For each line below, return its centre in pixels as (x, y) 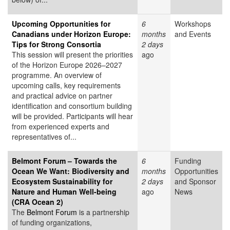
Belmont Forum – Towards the (64, 161)
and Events (193, 34)
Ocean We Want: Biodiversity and (71, 171)
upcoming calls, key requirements (66, 85)
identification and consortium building (72, 106)
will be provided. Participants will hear (72, 116)
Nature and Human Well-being (64, 192)
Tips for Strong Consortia (56, 44)
